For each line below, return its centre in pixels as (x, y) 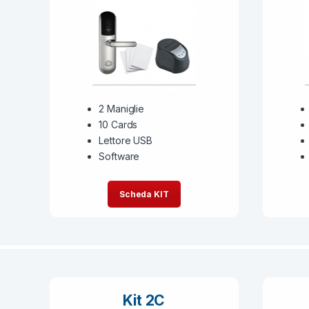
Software (119, 157)
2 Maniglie (121, 109)
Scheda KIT (144, 195)
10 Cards (118, 125)
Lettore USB (126, 141)
